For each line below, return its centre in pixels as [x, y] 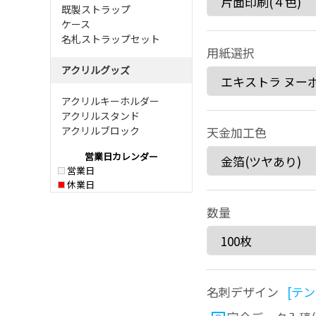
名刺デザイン [247, 292]
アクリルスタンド [101, 116]
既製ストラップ [96, 9]
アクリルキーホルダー [110, 101]
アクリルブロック [101, 130]
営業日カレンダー [121, 156]
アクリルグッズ [96, 70]
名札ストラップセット [111, 39]
